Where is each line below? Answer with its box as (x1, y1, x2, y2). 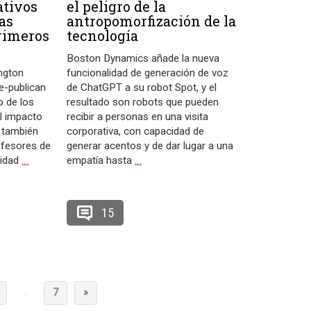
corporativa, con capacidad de (67, 125, 205, 138)
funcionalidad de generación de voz (67, 67, 229, 80)
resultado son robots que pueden (67, 96, 219, 109)
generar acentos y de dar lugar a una (67, 140, 234, 153)
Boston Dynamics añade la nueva (67, 52, 220, 65)
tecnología (67, 26, 139, 45)
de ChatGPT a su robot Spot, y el (67, 81, 217, 94)
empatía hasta (67, 154, 135, 167)
